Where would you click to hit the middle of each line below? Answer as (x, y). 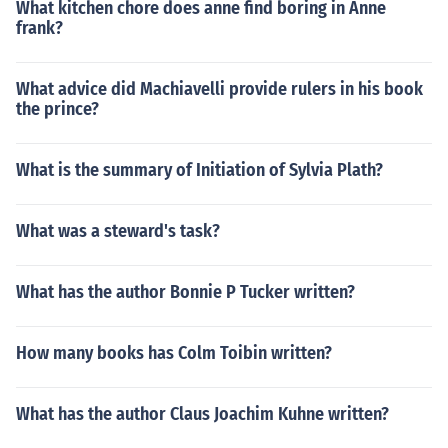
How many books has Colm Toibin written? (174, 353)
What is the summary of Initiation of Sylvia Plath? (199, 170)
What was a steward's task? (118, 231)
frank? (39, 28)
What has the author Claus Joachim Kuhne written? (202, 414)
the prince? (57, 109)
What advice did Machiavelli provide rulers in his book (219, 89)
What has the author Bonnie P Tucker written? (185, 292)
